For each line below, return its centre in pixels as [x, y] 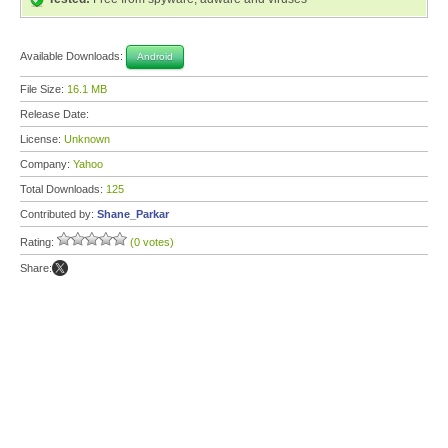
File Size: [43, 89]
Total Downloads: [63, 189]
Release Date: [56, 114]
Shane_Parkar [133, 214]
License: [42, 139]
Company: [46, 164]
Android [155, 56]
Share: [36, 268]
